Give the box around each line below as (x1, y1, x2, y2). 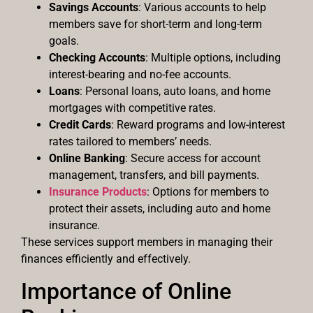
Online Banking (49, 152, 125, 166)
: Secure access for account (125, 152, 261, 166)
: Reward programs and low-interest (111, 118, 285, 132)
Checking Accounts (49, 51, 145, 65)
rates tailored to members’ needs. (49, 135, 212, 149)
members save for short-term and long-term (49, 17, 262, 31)
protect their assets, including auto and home (49, 202, 270, 216)
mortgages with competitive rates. (49, 101, 216, 115)
